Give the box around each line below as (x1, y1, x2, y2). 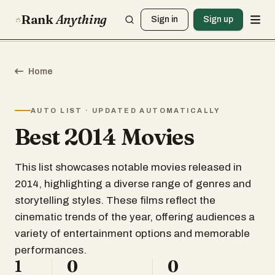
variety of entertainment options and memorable (15, 228, 250, 239)
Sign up (203, 15, 234, 24)
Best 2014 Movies (15, 123, 195, 150)
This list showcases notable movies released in (15, 161, 242, 173)
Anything (55, 12, 107, 27)
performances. (15, 244, 87, 256)
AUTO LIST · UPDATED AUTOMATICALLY (31, 107, 221, 114)
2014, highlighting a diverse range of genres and (15, 178, 251, 190)
